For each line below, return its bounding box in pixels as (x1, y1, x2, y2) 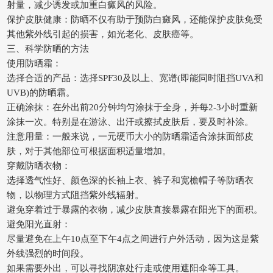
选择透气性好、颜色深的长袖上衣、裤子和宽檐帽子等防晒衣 (7, 174, 253, 185)
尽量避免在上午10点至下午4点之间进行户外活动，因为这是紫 (7, 233, 259, 244)
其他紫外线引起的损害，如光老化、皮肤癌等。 (7, 28, 199, 39)
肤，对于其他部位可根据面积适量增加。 (7, 145, 171, 156)
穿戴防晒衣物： (7, 160, 71, 171)
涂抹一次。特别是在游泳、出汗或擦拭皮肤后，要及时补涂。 (7, 116, 253, 127)
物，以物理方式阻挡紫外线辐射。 (7, 189, 144, 200)
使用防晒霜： (7, 57, 62, 68)
